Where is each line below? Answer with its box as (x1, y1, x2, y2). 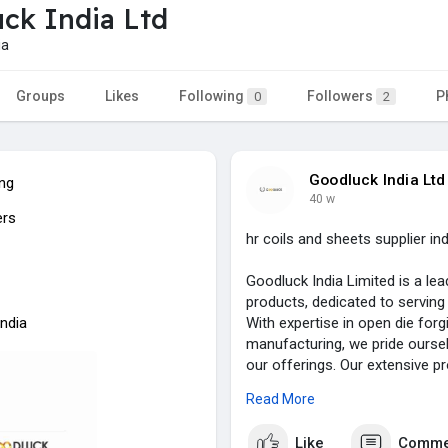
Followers (307, 87, 376, 104)
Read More (246, 390, 315, 407)
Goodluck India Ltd (309, 170, 446, 189)
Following (179, 87, 247, 104)
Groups (16, 87, 65, 104)
